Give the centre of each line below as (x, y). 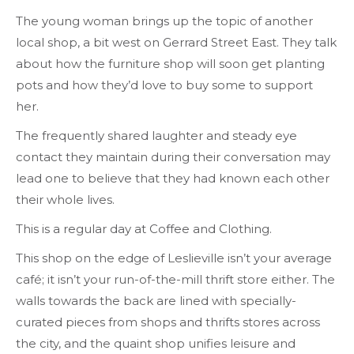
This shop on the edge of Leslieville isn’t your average (174, 258)
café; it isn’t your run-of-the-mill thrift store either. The (175, 280)
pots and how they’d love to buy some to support (164, 85)
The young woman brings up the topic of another (164, 21)
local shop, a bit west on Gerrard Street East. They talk (176, 43)
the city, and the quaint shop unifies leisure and (156, 344)
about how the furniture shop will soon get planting (170, 64)
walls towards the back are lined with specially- (156, 301)
